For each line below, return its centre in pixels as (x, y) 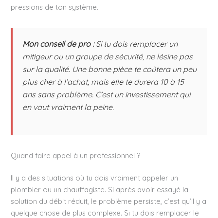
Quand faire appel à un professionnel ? (76, 156)
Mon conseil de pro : (58, 44)
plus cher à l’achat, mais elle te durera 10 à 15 (103, 82)
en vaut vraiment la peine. (68, 107)
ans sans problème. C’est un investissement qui (107, 94)
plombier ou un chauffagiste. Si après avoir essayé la (100, 190)
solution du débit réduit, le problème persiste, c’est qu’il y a (109, 201)
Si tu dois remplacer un (136, 44)
